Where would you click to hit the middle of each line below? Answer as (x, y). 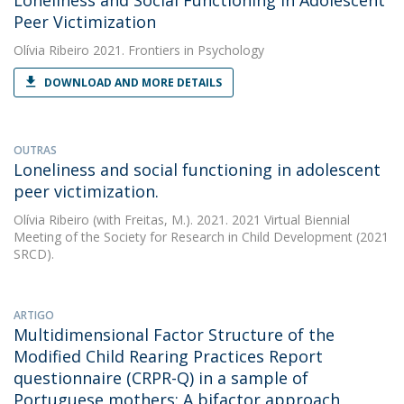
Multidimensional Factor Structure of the (174, 335)
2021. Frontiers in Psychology (177, 50)
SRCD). (34, 254)
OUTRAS (35, 150)
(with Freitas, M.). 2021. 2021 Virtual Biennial (220, 220)
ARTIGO (34, 315)
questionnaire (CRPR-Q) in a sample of (161, 378)
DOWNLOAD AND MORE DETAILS (133, 83)
